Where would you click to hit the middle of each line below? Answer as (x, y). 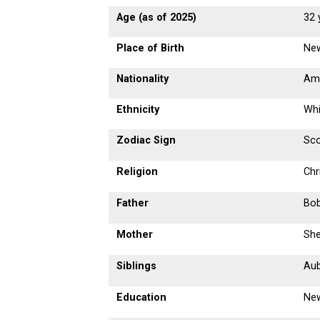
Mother (135, 235)
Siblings (137, 266)
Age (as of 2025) (157, 17)
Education (142, 297)
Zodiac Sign (146, 140)
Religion (137, 172)
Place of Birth (151, 48)
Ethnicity (138, 110)
